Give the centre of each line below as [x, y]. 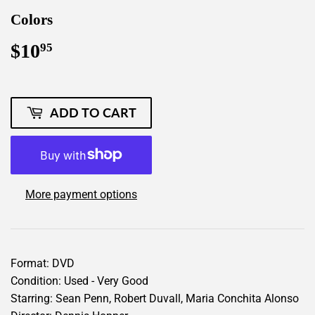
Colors [32, 20]
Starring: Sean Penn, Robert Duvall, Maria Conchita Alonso [155, 298]
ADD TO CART [93, 112]
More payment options [81, 194]
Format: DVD [43, 263]
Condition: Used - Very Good [79, 281]
